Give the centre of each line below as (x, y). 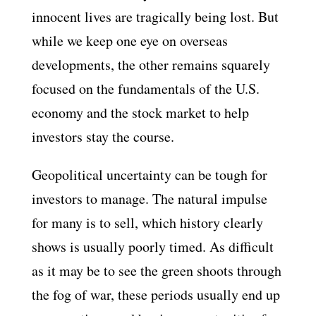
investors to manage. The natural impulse (149, 199)
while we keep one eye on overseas (129, 41)
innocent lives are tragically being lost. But (155, 17)
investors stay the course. (103, 136)
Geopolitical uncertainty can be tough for (149, 175)
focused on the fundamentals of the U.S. (145, 89)
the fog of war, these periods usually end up (156, 294)
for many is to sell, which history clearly (147, 223)
